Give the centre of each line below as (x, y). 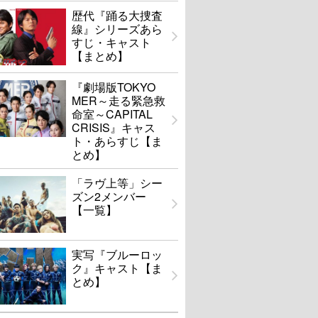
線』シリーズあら (117, 29)
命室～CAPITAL (112, 114)
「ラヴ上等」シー (117, 183)
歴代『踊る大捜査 (117, 16)
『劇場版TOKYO (114, 87)
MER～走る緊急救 (119, 101)
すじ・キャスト (111, 43)
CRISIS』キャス (114, 128)
